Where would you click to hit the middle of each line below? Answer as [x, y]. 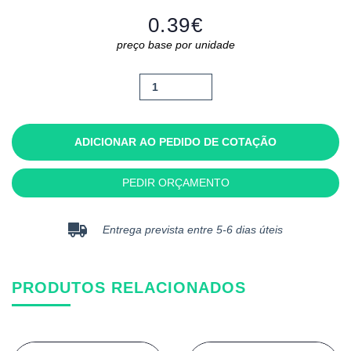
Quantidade [171, 83]
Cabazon [164, 122]
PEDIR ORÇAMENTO [175, 183]
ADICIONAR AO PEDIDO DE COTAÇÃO [175, 142]
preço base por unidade [175, 45]
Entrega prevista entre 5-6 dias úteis [193, 230]
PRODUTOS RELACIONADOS [129, 288]
